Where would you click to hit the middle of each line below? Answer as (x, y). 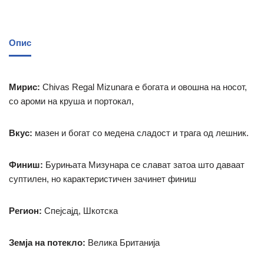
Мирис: (26, 87)
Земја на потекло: (47, 242)
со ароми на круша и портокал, (71, 101)
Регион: (25, 210)
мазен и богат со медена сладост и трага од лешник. (141, 133)
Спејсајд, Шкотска (80, 210)
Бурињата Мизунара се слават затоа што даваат (144, 164)
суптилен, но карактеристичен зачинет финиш (103, 179)
